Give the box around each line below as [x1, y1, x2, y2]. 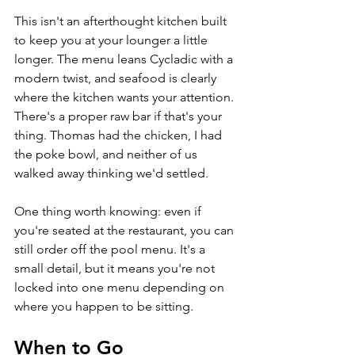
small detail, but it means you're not [14, 261, 218, 277]
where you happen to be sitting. [14, 299, 193, 315]
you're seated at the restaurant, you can [14, 223, 237, 239]
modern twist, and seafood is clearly [14, 71, 219, 86]
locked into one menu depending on [14, 280, 227, 296]
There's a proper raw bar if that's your [14, 109, 225, 124]
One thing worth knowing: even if [14, 204, 204, 219]
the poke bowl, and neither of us [14, 147, 200, 162]
